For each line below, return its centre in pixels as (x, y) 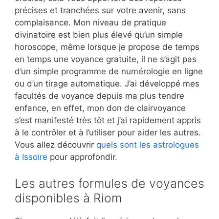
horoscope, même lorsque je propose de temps (107, 47)
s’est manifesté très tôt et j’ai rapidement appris (108, 120)
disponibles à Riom (68, 198)
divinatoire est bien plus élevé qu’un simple (99, 35)
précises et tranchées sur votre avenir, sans (100, 11)
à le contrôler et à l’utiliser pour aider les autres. (108, 133)
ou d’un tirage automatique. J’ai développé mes (107, 84)
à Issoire (31, 157)
